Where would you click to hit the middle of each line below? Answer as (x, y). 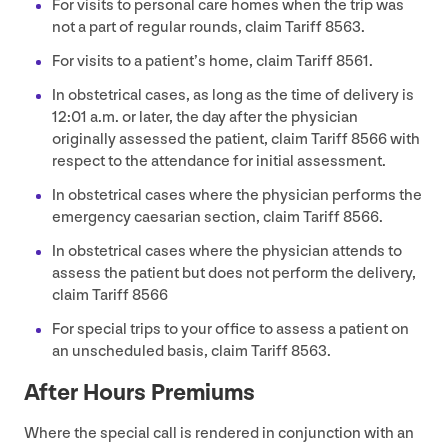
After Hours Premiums (139, 392)
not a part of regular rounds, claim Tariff (188, 27)
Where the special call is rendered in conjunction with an (219, 433)
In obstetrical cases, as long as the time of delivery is (233, 95)
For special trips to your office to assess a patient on (230, 329)
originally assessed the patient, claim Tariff (201, 139)
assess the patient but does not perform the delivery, (234, 273)
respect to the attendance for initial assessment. (219, 161)
